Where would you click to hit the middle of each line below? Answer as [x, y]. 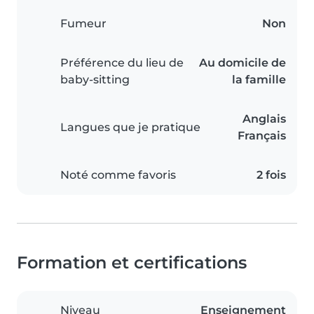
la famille [259, 80]
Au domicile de [243, 63]
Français [262, 136]
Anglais [264, 119]
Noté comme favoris [118, 175]
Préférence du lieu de [122, 63]
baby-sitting [95, 80]
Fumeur [83, 24]
